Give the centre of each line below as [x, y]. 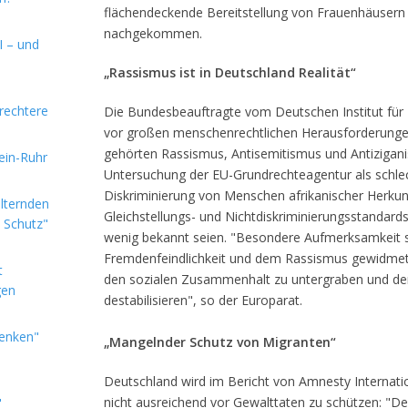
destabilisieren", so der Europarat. [203, 300]
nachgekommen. [153, 33]
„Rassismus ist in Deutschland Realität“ [230, 72]
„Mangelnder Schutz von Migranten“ [220, 342]
